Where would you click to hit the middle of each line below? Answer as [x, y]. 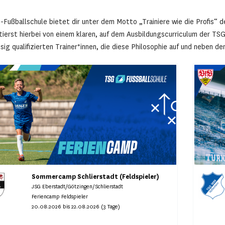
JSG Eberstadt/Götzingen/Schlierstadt [78, 187]
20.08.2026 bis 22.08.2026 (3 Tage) [76, 207]
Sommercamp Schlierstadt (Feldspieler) [96, 177]
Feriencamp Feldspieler [60, 197]
